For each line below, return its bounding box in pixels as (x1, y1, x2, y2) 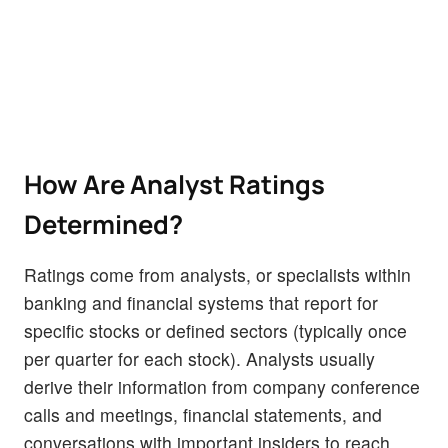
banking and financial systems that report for (24, 289, 378, 315)
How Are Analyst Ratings (24, 166, 325, 202)
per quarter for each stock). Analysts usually (24, 345, 375, 371)
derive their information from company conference (24, 373, 420, 399)
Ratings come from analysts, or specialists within (24, 261, 411, 287)
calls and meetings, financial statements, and (24, 401, 382, 427)
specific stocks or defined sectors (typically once (24, 317, 407, 343)
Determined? (24, 206, 183, 242)
